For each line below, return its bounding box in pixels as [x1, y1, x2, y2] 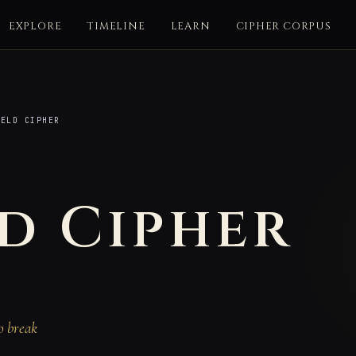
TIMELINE [87, 18, 145, 33]
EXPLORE [8, 18, 62, 33]
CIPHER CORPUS [235, 18, 331, 33]
